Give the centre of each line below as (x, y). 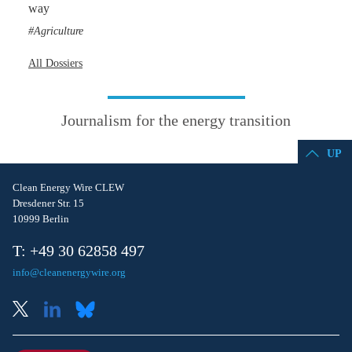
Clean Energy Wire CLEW (68, 188)
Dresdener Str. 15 (48, 203)
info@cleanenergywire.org (69, 273)
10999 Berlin (41, 219)
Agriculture (59, 31)
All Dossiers (55, 64)
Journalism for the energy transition (176, 121)
